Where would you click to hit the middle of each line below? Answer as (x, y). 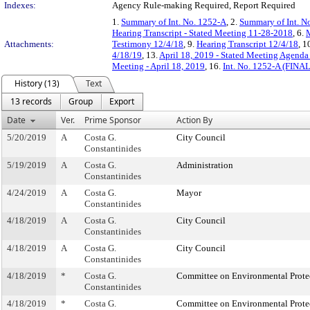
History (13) (37, 83)
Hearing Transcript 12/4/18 (247, 44)
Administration (205, 165)
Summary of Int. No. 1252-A (174, 22)
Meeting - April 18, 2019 (158, 66)
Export (122, 101)
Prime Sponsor (113, 120)
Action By (194, 120)
